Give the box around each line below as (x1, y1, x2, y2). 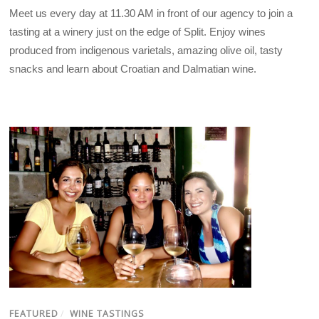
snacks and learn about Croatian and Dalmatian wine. (9, 62, 257, 75)
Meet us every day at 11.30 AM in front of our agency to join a (9, 6, 293, 19)
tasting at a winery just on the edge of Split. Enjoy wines (9, 25, 266, 38)
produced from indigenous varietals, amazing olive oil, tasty (9, 43, 283, 56)
